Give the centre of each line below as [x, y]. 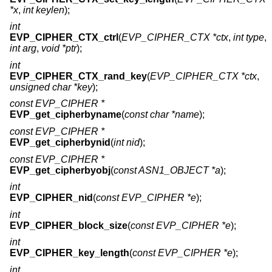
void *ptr [59, 49]
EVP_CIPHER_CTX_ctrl [64, 38]
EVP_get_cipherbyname [66, 115]
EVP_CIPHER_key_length [70, 253]
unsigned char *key [51, 87]
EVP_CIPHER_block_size [69, 225]
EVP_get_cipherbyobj [60, 170]
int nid [127, 142]
